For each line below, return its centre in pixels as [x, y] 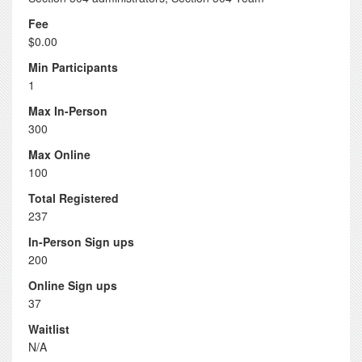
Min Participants [73, 67]
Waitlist [49, 329]
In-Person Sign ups [81, 242]
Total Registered [74, 198]
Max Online [59, 154]
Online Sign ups [73, 285]
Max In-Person [68, 111]
